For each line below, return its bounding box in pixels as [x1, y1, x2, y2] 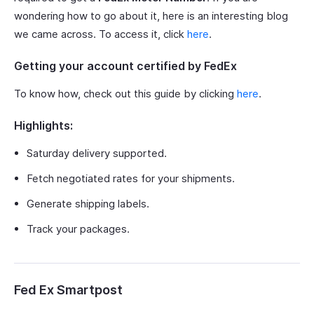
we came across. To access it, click [14, 27, 187, 41]
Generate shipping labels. [27, 197, 149, 211]
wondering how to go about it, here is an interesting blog [14, 9, 288, 23]
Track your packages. [27, 222, 130, 236]
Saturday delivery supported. [27, 146, 167, 161]
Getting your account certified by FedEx [14, 59, 237, 74]
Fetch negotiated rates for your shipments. [27, 172, 235, 186]
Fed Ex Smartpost [14, 282, 123, 298]
